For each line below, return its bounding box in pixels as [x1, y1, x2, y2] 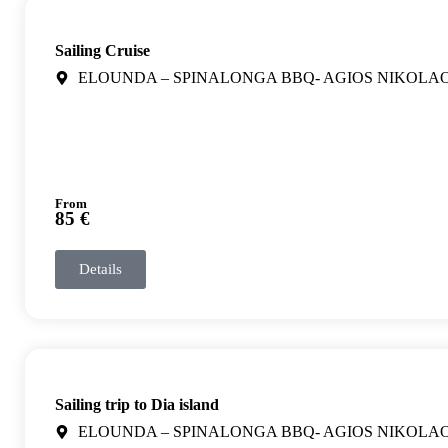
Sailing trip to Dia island [55, 395, 219, 413]
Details [79, 260, 122, 277]
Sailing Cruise [55, 41, 150, 59]
